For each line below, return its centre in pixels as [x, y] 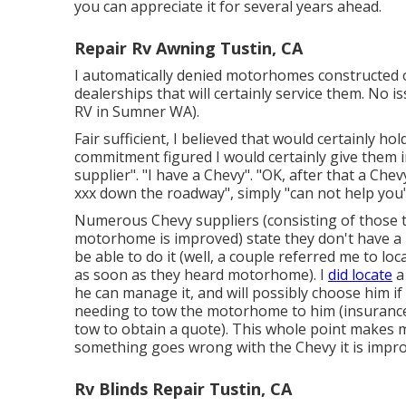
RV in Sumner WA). [137, 112]
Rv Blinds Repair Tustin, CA [183, 389]
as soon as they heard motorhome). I [201, 275]
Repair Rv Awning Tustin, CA [188, 48]
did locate [360, 275]
